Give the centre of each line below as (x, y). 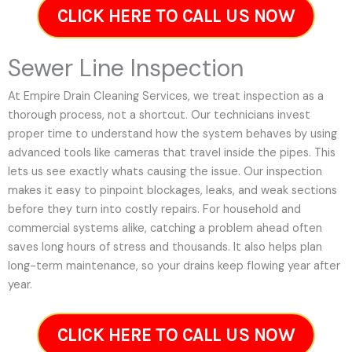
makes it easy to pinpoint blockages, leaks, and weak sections (172, 190)
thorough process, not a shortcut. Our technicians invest (159, 115)
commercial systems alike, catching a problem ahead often (165, 228)
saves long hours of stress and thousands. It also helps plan (165, 247)
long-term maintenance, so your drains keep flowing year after (174, 266)
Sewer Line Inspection (126, 68)
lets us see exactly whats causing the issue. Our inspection (165, 171)
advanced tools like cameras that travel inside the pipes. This (172, 152)
